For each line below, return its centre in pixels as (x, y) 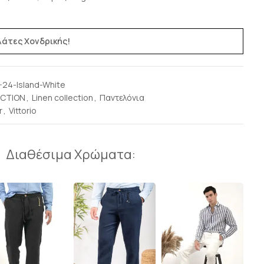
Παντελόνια (122, 98)
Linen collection (62, 98)
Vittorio (23, 110)
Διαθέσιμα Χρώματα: (70, 154)
